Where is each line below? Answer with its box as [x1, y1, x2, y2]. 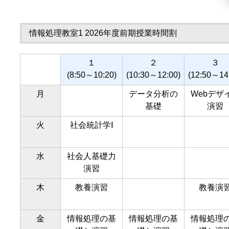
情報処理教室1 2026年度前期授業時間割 [29, 29, 177, 37]
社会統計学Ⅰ [70, 121, 113, 129]
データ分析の [129, 89, 178, 98]
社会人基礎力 [67, 152, 116, 161]
